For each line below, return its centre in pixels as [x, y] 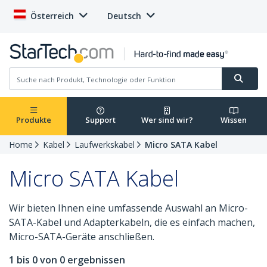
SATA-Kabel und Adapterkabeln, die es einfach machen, [132, 223]
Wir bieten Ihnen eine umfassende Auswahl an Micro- [128, 208]
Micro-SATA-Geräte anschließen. [82, 237]
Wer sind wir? [167, 120]
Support [100, 120]
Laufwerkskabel [105, 145]
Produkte [33, 120]
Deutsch [124, 16]
